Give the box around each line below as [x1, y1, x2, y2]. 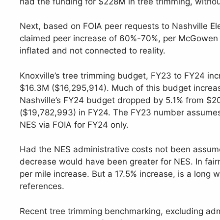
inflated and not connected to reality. [20, 46, 165, 56]
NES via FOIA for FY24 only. [20, 119, 129, 130]
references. [20, 181, 64, 192]
